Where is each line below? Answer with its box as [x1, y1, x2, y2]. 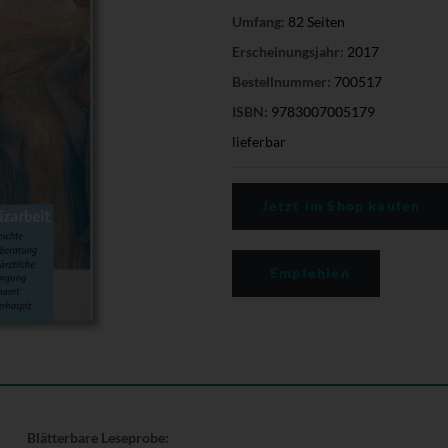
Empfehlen [265, 263, 350, 281]
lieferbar [231, 132, 286, 150]
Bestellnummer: [231, 72, 331, 90]
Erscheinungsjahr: [231, 42, 344, 60]
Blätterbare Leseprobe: [26, 428, 169, 446]
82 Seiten [284, 12, 345, 30]
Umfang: [231, 12, 285, 30]
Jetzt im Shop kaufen [261, 196, 421, 214]
